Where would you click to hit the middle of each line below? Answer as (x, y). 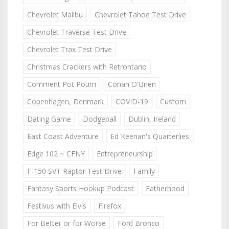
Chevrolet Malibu (55, 14)
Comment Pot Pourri (62, 84)
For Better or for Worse (66, 223)
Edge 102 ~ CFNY (56, 153)
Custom (173, 101)
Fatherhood (165, 188)
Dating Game (49, 119)
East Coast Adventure (63, 136)
